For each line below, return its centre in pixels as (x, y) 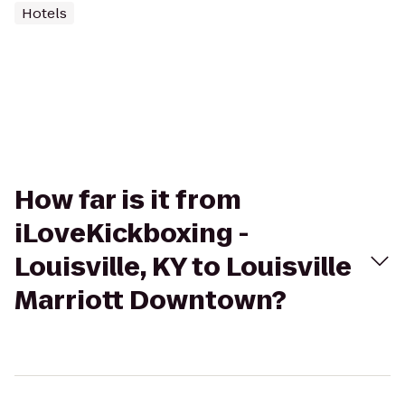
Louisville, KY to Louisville (183, 267)
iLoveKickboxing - (132, 234)
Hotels (44, 13)
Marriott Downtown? (151, 301)
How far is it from (128, 200)
